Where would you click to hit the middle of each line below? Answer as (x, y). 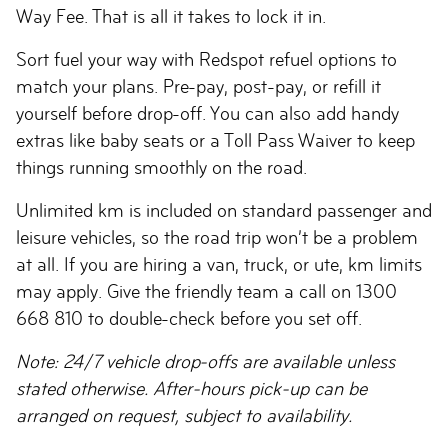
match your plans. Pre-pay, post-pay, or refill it (198, 86)
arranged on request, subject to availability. (184, 415)
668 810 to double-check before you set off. (189, 318)
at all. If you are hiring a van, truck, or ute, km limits (219, 264)
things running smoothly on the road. (161, 167)
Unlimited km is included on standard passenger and (224, 210)
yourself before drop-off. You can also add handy (207, 113)
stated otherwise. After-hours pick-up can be (191, 388)
